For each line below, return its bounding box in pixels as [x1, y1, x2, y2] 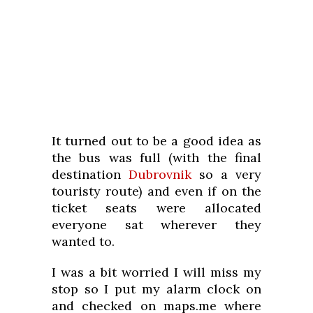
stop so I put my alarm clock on [52, 280, 261, 297]
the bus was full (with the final [52, 149, 261, 166]
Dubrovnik [129, 166, 191, 182]
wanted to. [52, 233, 115, 249]
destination [52, 166, 129, 182]
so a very [191, 166, 261, 182]
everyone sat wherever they [52, 216, 261, 233]
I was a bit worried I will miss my [52, 263, 261, 280]
